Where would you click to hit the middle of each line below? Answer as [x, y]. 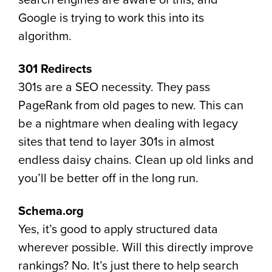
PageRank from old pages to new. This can [131, 106]
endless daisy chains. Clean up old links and [136, 160]
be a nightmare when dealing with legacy [128, 124]
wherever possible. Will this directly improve [136, 248]
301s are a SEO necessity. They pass [114, 87]
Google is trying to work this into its [111, 18]
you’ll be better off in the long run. [108, 178]
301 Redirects [55, 69]
